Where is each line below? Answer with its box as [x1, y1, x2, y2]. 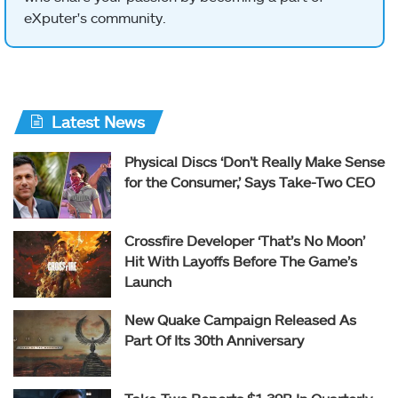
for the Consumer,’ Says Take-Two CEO [124, 173, 375, 191]
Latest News [52, 112, 145, 132]
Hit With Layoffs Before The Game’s [124, 252, 357, 270]
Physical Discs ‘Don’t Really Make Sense [124, 153, 385, 171]
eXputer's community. [24, 9, 166, 27]
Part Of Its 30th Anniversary [124, 331, 304, 349]
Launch [124, 273, 171, 291]
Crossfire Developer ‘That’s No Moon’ [124, 232, 365, 250]
